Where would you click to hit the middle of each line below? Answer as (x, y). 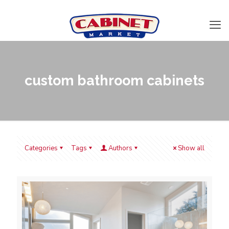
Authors (120, 148)
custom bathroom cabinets (114, 81)
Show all (191, 148)
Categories (41, 148)
